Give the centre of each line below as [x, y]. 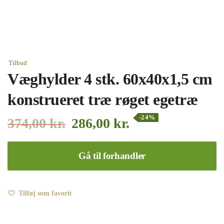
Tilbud [18, 63]
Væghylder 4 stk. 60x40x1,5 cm [110, 79]
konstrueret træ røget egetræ [102, 99]
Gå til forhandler [112, 156]
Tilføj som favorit [45, 193]
